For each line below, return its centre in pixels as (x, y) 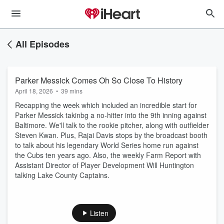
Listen (99, 213)
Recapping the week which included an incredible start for (106, 105)
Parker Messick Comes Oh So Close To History (99, 80)
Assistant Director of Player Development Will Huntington (104, 165)
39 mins (72, 91)
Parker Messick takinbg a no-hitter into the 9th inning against (111, 115)
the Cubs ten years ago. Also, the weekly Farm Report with (108, 155)
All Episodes (42, 44)
